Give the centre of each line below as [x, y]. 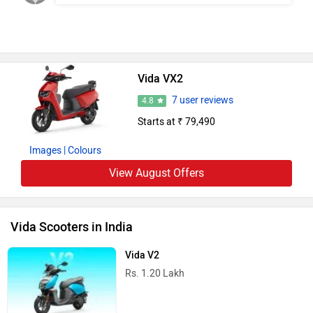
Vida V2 [143, 256]
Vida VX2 [160, 78]
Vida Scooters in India [72, 227]
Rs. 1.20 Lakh [155, 274]
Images [45, 151]
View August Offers [156, 173]
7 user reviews [202, 100]
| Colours [82, 151]
